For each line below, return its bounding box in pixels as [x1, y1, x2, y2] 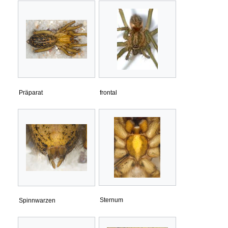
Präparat [19, 89, 43, 96]
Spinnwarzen [19, 197, 55, 205]
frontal [100, 89, 117, 96]
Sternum [100, 196, 123, 204]
